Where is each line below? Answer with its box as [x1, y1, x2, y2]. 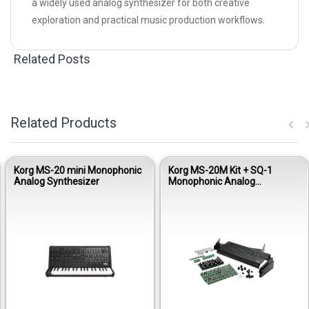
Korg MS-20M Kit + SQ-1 [168, 165, 272, 177]
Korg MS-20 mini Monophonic [14, 165, 141, 177]
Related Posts [14, 52, 90, 67]
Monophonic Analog [168, 176, 255, 188]
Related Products [10, 114, 117, 132]
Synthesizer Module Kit [168, 187, 268, 199]
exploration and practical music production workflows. [32, 14, 265, 26]
